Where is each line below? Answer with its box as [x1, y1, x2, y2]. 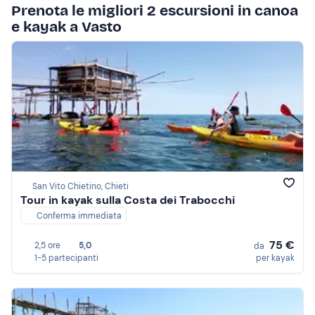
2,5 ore [34, 240, 60, 251]
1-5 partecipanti [34, 252, 98, 264]
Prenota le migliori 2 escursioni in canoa [11, 1, 298, 20]
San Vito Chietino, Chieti [32, 181, 129, 193]
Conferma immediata [37, 210, 122, 222]
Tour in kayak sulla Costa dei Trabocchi [20, 193, 235, 208]
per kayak [256, 252, 295, 264]
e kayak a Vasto [11, 18, 122, 36]
